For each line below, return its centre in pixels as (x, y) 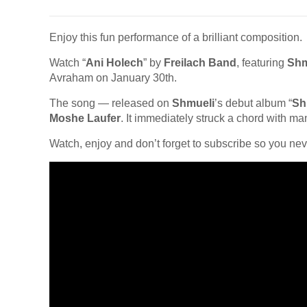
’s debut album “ (253, 103)
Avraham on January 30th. (113, 78)
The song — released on (111, 103)
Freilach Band (200, 63)
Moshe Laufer (85, 118)
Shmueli (193, 103)
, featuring (262, 63)
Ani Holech (114, 63)
